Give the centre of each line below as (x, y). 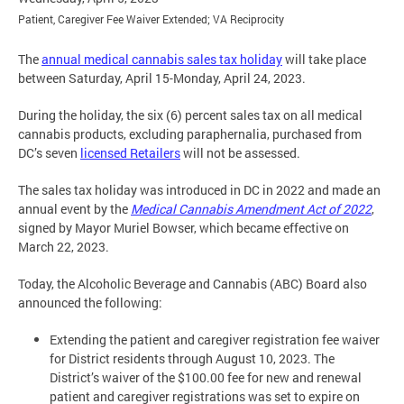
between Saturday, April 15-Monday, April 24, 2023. (162, 78)
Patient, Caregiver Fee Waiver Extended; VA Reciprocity (151, 20)
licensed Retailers (130, 153)
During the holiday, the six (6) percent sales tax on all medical (190, 115)
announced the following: (90, 303)
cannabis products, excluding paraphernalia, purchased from (190, 134)
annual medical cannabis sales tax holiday (162, 60)
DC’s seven (49, 153)
